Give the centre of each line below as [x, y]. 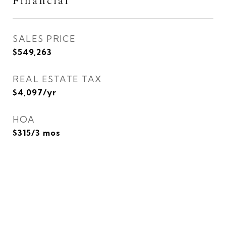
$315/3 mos [37, 133]
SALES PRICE [44, 39]
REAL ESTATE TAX [57, 79]
